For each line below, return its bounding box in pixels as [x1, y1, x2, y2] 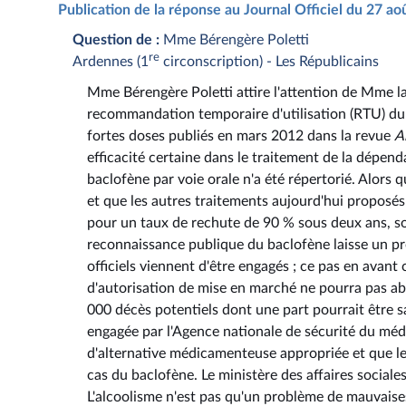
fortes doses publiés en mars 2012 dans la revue [87, 129, 394, 144]
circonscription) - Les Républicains [159, 53, 379, 69]
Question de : [72, 32, 159, 47]
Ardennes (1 [72, 53, 149, 69]
